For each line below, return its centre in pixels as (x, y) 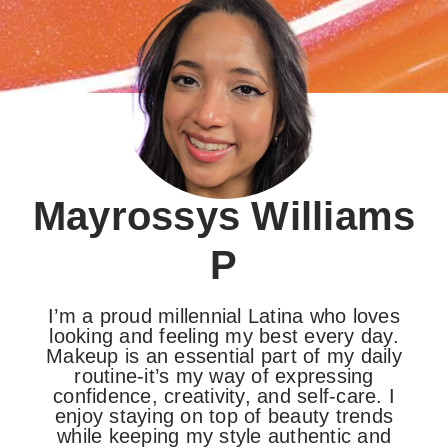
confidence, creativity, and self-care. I (224, 396)
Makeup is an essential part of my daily (224, 356)
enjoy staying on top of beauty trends (224, 416)
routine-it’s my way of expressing (224, 376)
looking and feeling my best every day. (224, 336)
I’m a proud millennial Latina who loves (224, 316)
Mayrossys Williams (224, 216)
